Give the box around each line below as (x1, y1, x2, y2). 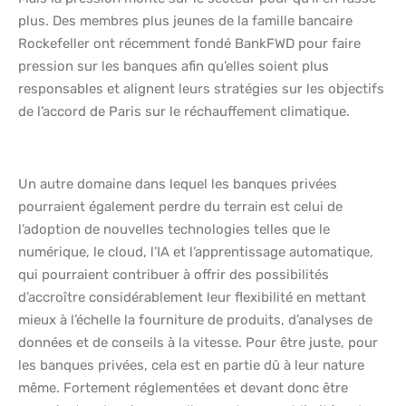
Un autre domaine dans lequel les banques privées (18, 176, 337, 193)
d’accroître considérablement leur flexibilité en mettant (18, 289, 366, 306)
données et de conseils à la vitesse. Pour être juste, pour (18, 334, 378, 352)
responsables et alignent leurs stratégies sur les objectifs (18, 81, 384, 98)
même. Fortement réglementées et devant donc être (18, 380, 348, 397)
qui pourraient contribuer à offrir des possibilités (18, 266, 329, 284)
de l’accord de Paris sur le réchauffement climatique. (18, 103, 350, 121)
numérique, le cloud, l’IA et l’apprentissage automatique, (18, 244, 373, 261)
